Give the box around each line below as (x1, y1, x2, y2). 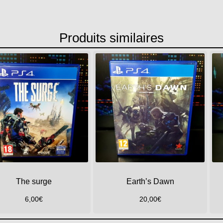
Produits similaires (59, 31, 164, 45)
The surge (16, 177, 52, 186)
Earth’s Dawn (126, 177, 174, 186)
